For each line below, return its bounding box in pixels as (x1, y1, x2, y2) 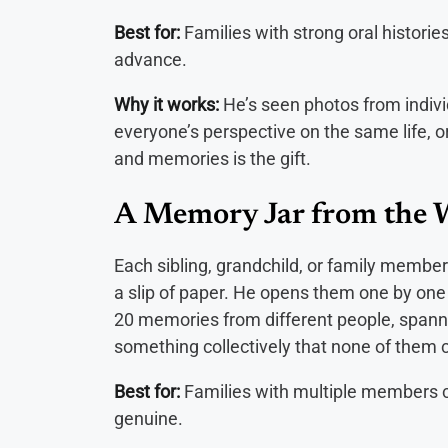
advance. (114, 48, 187, 70)
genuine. (114, 407, 183, 429)
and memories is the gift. (114, 147, 311, 169)
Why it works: (114, 93, 219, 115)
